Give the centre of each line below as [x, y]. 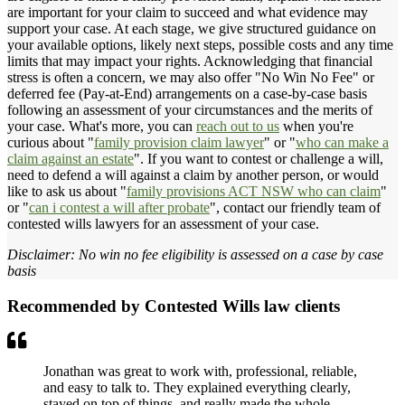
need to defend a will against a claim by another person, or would [193, 174]
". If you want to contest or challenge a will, [259, 158]
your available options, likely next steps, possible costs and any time [200, 44]
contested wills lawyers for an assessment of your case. [163, 223]
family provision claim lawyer [179, 142]
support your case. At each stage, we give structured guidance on [192, 28]
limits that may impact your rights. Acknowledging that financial [190, 61]
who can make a [342, 142]
